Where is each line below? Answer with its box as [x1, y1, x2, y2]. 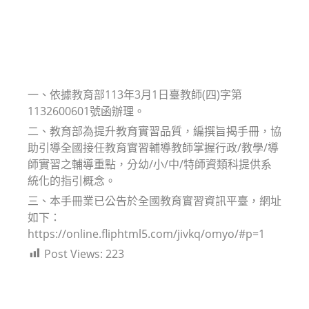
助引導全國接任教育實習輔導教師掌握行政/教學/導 [28, 139, 279, 155]
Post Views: [44, 246, 103, 261]
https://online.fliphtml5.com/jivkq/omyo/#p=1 [28, 226, 265, 241]
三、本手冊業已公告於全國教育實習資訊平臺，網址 [28, 192, 281, 208]
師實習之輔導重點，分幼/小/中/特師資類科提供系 [28, 156, 272, 172]
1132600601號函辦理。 [28, 103, 145, 119]
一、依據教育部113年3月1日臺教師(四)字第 [28, 86, 242, 102]
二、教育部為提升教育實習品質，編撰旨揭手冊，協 [28, 123, 281, 139]
